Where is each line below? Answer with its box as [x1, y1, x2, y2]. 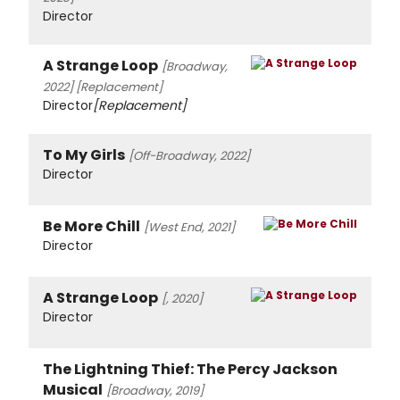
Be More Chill [43, 216, 140, 237]
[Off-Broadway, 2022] [129, 147, 250, 165]
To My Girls [43, 145, 125, 166]
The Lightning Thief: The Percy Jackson [43, 359, 337, 380]
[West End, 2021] [144, 219, 235, 237]
